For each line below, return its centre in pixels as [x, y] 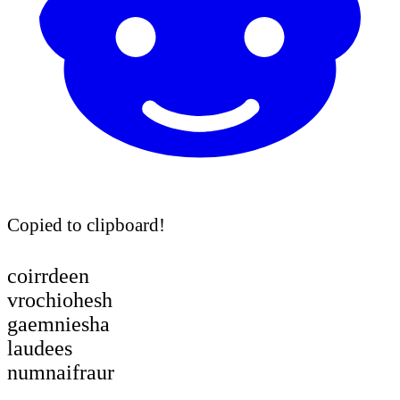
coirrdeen [48, 275]
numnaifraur [61, 372]
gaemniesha [58, 324]
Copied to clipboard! [86, 224]
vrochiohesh [60, 300]
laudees [40, 348]
